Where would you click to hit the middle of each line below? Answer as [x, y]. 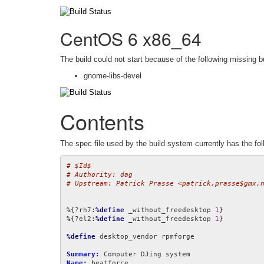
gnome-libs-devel [113, 75]
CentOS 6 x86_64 [131, 38]
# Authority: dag [100, 175]
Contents [102, 121]
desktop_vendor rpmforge [145, 237]
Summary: [83, 255]
